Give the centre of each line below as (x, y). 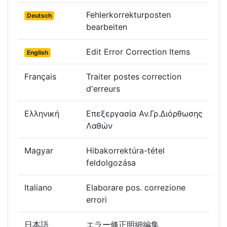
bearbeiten (108, 27)
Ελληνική (42, 113)
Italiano (38, 187)
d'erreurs (104, 88)
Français (40, 76)
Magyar (39, 150)
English (37, 52)
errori (98, 199)
